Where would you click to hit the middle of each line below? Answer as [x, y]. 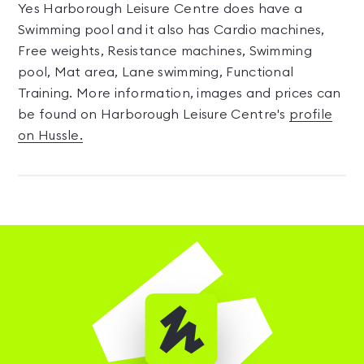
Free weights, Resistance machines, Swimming [165, 51]
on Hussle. [51, 136]
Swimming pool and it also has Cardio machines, [171, 30]
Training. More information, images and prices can [180, 93]
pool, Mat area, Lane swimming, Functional [156, 72]
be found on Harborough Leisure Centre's [154, 115]
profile [311, 115]
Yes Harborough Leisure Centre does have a [160, 9]
